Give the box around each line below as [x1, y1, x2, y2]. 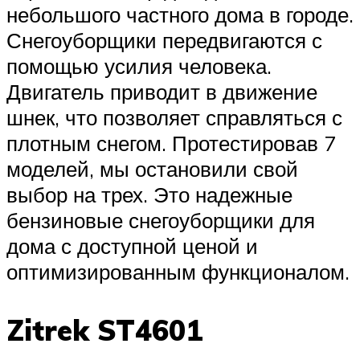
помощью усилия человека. [6, 52, 272, 79]
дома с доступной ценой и [6, 232, 258, 259]
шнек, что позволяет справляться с [6, 104, 342, 130]
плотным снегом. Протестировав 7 [6, 129, 336, 156]
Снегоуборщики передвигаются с [6, 27, 322, 53]
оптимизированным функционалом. [6, 258, 350, 284]
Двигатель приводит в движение [6, 78, 317, 104]
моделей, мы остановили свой [6, 155, 298, 182]
